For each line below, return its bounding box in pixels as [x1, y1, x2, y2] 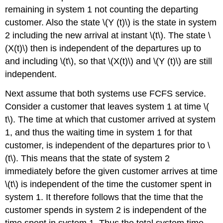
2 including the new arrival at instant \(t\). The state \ [5, 30, 211, 41]
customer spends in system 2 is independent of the [5, 205, 207, 216]
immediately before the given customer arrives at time [5, 166, 218, 177]
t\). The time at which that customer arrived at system [5, 114, 216, 125]
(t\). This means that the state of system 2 [5, 153, 170, 164]
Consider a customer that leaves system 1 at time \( [5, 102, 210, 112]
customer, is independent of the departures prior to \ [5, 140, 211, 151]
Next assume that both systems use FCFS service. [5, 89, 207, 99]
